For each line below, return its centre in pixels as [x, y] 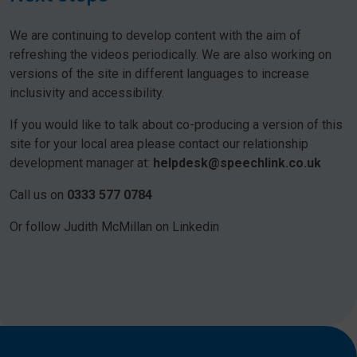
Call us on [38, 195]
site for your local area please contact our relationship [159, 144]
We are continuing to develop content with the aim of [155, 36]
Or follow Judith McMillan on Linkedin [114, 227]
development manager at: [81, 163]
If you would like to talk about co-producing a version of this [176, 125]
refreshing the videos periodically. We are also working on [171, 55]
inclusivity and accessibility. [87, 93]
